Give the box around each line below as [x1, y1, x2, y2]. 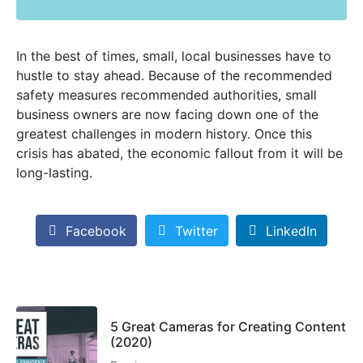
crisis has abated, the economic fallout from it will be [16, 145, 343, 162]
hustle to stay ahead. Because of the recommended [16, 67, 332, 84]
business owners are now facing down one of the [16, 106, 318, 123]
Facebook [65, 222, 126, 239]
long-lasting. [16, 164, 92, 181]
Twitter [174, 222, 218, 239]
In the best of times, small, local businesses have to [16, 48, 331, 65]
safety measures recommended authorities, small [16, 87, 317, 104]
